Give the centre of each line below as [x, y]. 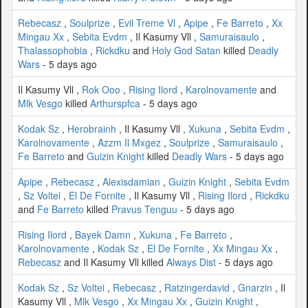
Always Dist [191, 262]
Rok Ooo [101, 89]
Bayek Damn [103, 234]
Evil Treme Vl [147, 22]
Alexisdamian [131, 181]
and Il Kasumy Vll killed [114, 262]
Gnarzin [255, 287]
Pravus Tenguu [144, 209]
